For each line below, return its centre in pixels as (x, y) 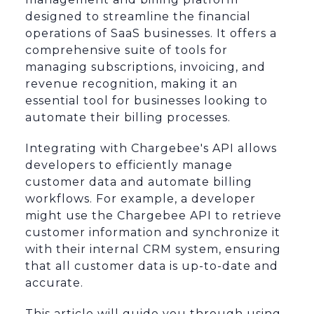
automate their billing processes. (128, 118)
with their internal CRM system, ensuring (153, 250)
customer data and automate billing (139, 182)
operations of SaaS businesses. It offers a (151, 34)
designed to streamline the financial (138, 17)
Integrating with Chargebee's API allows (151, 149)
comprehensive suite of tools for (127, 50)
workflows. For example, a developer (141, 199)
